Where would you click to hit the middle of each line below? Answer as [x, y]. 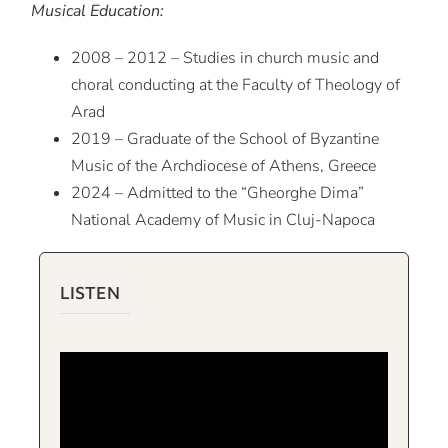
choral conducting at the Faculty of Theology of [236, 85]
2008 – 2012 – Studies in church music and [225, 58]
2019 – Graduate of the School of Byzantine [225, 139]
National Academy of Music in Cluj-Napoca [223, 220]
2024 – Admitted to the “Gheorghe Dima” [218, 193]
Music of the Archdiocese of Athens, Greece [224, 166]
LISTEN [89, 293]
